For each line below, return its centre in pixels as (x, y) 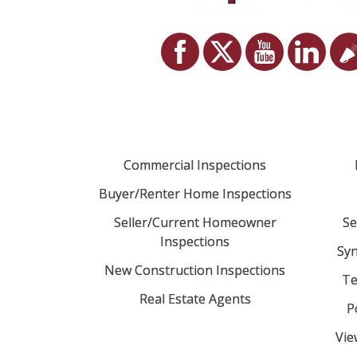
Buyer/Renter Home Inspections (195, 193)
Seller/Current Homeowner (195, 222)
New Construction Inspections (195, 270)
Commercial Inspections (195, 165)
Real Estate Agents (195, 298)
